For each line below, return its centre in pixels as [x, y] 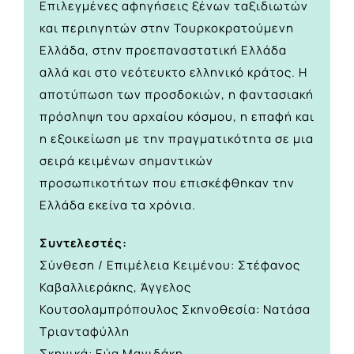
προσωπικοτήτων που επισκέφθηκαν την [167, 183]
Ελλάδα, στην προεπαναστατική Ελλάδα [163, 51]
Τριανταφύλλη [85, 332]
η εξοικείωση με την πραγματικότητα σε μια [177, 139]
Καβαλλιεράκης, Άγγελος [115, 288]
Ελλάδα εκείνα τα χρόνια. [118, 205]
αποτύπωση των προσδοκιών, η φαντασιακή [177, 95]
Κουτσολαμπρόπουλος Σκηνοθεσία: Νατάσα [175, 310]
